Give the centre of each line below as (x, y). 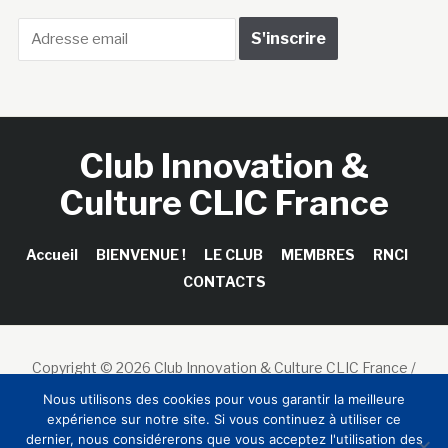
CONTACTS (224, 281)
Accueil (51, 254)
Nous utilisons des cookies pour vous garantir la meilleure (224, 399)
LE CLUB (233, 254)
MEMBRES (317, 254)
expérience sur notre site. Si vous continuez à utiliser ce (224, 419)
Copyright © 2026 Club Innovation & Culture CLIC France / (224, 367)
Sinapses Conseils (224, 390)
